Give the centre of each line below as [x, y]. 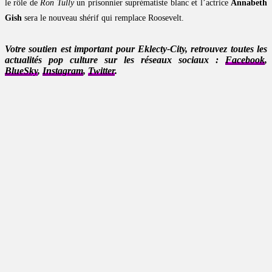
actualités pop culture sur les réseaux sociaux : [115, 60]
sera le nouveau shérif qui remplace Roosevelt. [103, 18]
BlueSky [21, 71]
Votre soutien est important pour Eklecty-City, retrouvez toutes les [136, 49]
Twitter [101, 71]
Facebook [245, 60]
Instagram [63, 71]
